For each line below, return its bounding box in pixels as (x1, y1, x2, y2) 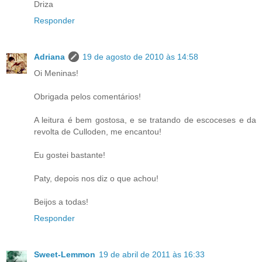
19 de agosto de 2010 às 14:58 (82, 52, 198, 62)
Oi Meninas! (34, 68, 78, 78)
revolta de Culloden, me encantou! (34, 127, 161, 137)
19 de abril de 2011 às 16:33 (99, 250, 205, 260)
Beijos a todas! (34, 197, 88, 207)
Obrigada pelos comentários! (34, 92, 141, 102)
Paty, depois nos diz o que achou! (34, 174, 158, 184)
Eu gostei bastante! (34, 150, 105, 160)
